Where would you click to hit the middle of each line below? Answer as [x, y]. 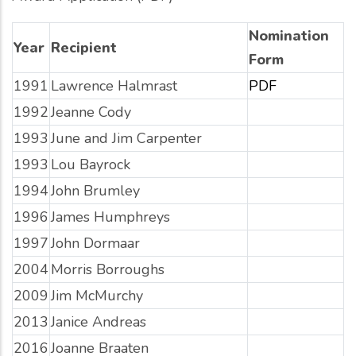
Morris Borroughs [108, 269]
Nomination [289, 35]
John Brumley [95, 190]
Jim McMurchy [97, 295]
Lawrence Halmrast [114, 85]
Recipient [84, 47]
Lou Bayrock [91, 164]
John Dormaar [95, 243]
